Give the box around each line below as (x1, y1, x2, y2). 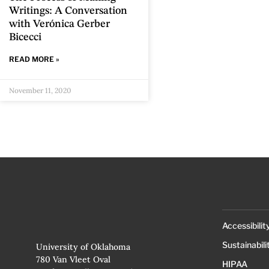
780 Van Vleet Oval (35, 253, 110, 265)
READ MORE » (9, 55, 59, 64)
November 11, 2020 (9, 86, 71, 95)
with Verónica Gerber (9, 19, 110, 30)
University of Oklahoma (35, 241, 130, 252)
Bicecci (9, 32, 41, 43)
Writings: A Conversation (9, 5, 127, 17)
